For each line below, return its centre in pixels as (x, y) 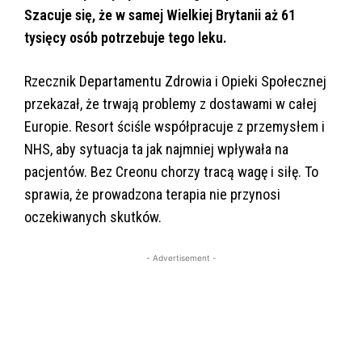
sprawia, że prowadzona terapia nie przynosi (152, 195)
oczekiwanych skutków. (93, 217)
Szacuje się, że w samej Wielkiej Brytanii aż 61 (160, 15)
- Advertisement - (181, 258)
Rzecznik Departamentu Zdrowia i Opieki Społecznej (175, 82)
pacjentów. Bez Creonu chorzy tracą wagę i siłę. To (171, 172)
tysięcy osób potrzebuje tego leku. (126, 38)
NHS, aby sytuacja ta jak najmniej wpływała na (156, 149)
